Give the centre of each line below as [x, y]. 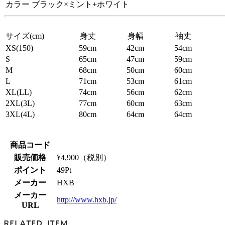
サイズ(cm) [25, 36]
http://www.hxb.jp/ [87, 199]
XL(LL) [19, 92]
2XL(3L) [20, 103]
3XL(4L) [20, 114]
